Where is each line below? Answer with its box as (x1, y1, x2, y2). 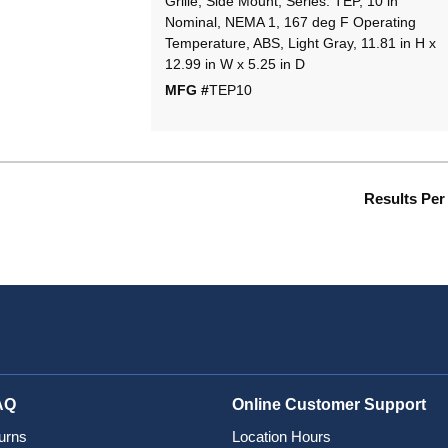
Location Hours (231, 428, 331, 446)
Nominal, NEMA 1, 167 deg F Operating (164, 14, 416, 31)
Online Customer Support (231, 396, 426, 414)
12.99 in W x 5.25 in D (164, 56, 305, 73)
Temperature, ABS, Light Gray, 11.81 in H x (164, 35, 436, 52)
